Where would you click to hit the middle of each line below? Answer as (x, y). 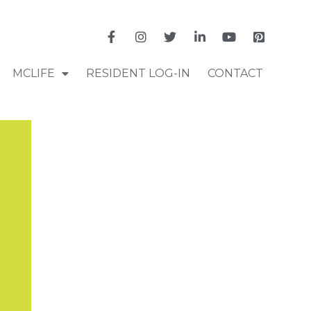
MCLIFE (33, 73)
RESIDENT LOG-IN (138, 73)
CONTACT (235, 73)
